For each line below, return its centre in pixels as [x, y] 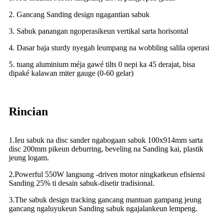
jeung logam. [29, 157]
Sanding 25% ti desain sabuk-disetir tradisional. [82, 183]
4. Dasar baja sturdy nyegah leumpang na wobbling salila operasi [109, 47]
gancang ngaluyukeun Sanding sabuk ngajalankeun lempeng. [103, 208]
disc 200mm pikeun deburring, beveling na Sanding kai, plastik [106, 149]
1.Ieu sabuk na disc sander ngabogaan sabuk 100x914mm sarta [106, 140]
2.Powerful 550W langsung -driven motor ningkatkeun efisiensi [107, 174]
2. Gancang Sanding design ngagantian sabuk [79, 14]
